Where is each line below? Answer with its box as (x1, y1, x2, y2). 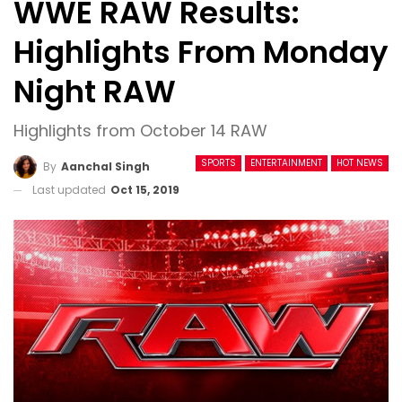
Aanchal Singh (61, 158, 150, 174)
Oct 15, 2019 (110, 181, 179, 197)
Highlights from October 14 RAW (13, 119, 267, 142)
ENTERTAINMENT (250, 156, 322, 170)
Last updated (32, 181, 109, 197)
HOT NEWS (336, 156, 383, 170)
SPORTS (201, 156, 236, 170)
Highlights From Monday (13, 31, 389, 74)
